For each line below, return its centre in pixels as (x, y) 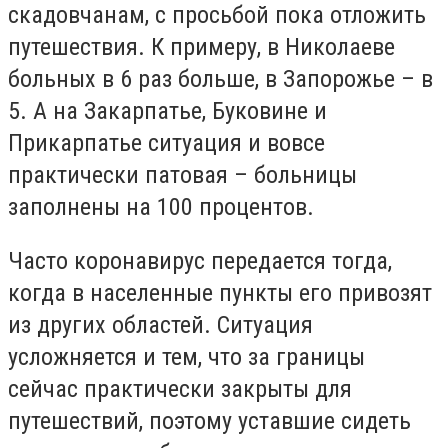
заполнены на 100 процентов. (161, 207)
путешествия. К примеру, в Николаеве (201, 47)
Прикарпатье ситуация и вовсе (166, 143)
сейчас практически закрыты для (180, 388)
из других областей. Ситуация (160, 324)
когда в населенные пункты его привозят (220, 292)
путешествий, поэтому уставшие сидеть (209, 420)
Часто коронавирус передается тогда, (200, 260)
